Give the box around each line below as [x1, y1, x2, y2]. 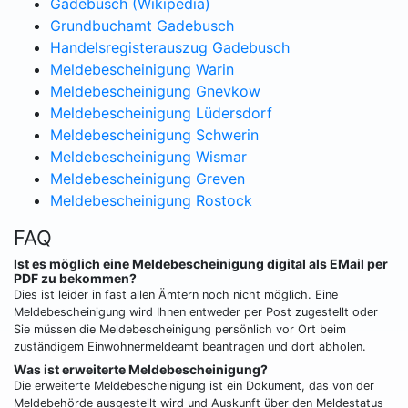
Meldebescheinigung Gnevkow [50, 82, 260, 101]
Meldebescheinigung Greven [50, 169, 245, 189]
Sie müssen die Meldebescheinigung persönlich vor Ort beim [14, 322, 346, 337]
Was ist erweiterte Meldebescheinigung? [14, 362, 268, 378]
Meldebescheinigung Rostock [50, 191, 252, 210]
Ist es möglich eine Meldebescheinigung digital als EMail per [14, 256, 388, 272]
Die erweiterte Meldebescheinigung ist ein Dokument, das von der [14, 379, 374, 393]
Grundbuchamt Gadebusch [50, 16, 234, 36]
